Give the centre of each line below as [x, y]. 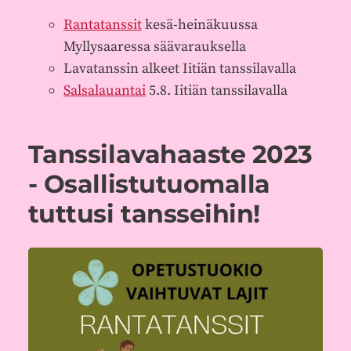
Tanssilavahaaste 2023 [170, 154]
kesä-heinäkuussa [199, 25]
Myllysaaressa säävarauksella [154, 47]
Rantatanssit [102, 25]
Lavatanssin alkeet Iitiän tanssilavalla [179, 69]
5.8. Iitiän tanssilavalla [216, 91]
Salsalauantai [104, 91]
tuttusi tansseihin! [144, 213]
